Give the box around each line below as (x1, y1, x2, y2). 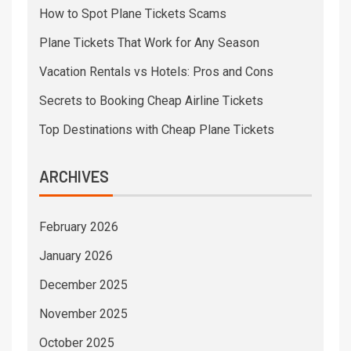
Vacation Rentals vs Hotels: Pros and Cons (39, 64, 273, 80)
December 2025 (39, 277, 128, 293)
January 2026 (39, 248, 113, 264)
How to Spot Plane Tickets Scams (39, 6, 226, 22)
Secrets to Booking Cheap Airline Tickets (39, 93, 263, 109)
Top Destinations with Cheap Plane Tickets (39, 122, 274, 138)
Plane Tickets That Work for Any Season (39, 35, 259, 51)
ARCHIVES (39, 167, 109, 186)
